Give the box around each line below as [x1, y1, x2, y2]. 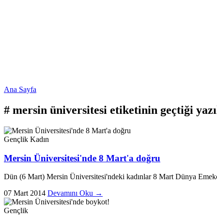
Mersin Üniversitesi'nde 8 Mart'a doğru [4, 153, 160, 163]
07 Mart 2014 [4, 189, 46, 198]
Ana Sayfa [4, 85, 36, 93]
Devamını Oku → [47, 189, 103, 198]
